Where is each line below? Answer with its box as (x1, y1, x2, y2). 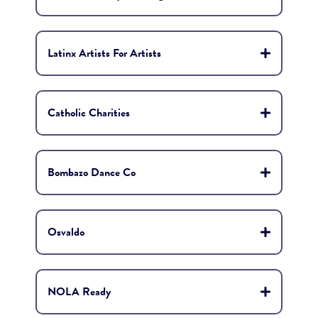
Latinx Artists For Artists (48, 45, 161, 62)
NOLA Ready (48, 283, 111, 300)
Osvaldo (48, 224, 84, 241)
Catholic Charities (48, 104, 130, 121)
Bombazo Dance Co (48, 164, 136, 181)
